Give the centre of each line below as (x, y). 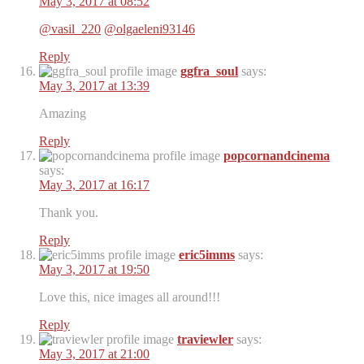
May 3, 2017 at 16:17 (94, 185)
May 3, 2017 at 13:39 (94, 86)
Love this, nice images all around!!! (130, 297)
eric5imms (207, 255)
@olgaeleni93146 (149, 29)
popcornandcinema (277, 156)
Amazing (63, 114)
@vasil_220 (70, 29)
